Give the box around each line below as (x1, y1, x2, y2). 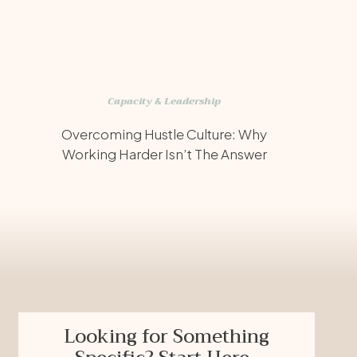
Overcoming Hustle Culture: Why (61, 125, 267, 143)
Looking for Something (64, 320, 269, 352)
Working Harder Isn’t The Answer (61, 145, 267, 163)
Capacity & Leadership (107, 93, 221, 109)
